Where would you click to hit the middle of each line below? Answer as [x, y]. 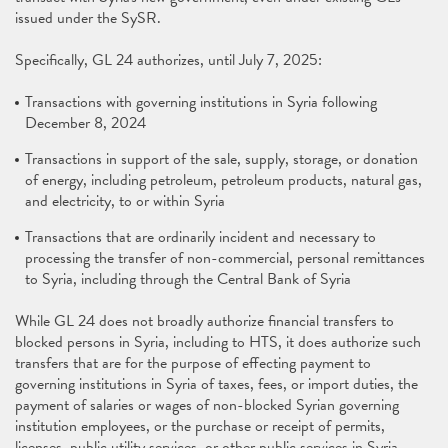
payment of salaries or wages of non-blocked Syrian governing [207, 405]
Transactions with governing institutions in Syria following [201, 102]
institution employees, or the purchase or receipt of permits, [200, 426]
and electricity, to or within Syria [125, 201]
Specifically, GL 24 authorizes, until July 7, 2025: [168, 60]
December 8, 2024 [87, 123]
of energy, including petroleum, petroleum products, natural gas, [223, 180]
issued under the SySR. [88, 18]
